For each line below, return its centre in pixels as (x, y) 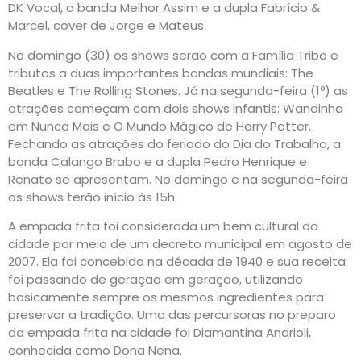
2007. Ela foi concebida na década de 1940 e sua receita (177, 262)
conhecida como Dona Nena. (95, 351)
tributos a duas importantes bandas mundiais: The (161, 73)
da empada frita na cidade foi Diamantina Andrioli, (160, 333)
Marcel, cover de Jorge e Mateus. (107, 26)
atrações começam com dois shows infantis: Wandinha (176, 108)
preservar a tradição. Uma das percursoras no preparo (172, 315)
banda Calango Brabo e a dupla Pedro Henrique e (158, 161)
